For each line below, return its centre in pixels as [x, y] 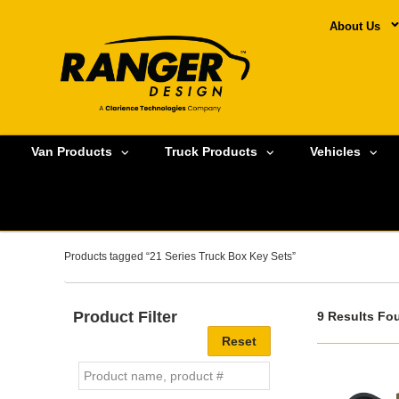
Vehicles [335, 152]
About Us [354, 26]
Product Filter [125, 317]
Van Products [72, 152]
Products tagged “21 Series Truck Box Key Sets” [180, 256]
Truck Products [211, 152]
